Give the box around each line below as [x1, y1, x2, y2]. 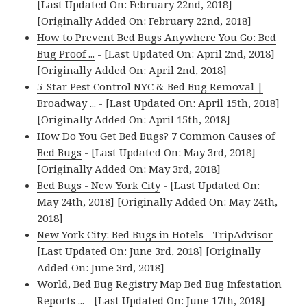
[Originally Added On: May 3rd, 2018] [37, 162, 221, 176]
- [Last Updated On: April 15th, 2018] [96, 96, 280, 110]
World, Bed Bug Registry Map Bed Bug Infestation [37, 277, 282, 291]
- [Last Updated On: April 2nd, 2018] [95, 47, 275, 61]
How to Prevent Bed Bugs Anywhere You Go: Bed [37, 30, 277, 45]
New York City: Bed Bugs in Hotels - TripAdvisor [37, 228, 273, 242]
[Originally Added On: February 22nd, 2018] [37, 14, 252, 28]
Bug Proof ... [37, 47, 95, 61]
